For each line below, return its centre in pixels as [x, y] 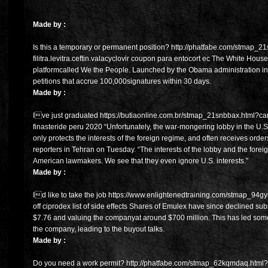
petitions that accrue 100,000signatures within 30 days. [122, 82]
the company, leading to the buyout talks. [99, 229]
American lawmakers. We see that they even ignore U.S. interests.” [141, 161]
